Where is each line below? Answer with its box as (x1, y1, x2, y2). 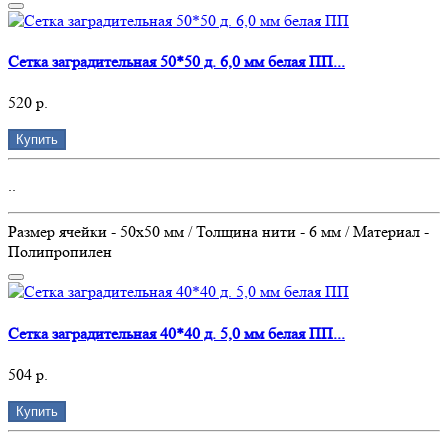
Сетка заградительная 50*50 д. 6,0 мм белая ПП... (8, 52, 345, 72)
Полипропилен (8, 242, 112, 262)
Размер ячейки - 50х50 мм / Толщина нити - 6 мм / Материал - (8, 222, 429, 242)
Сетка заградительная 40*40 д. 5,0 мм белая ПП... (8, 323, 345, 343)
